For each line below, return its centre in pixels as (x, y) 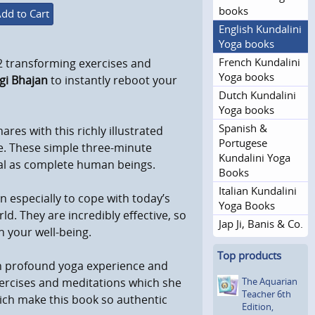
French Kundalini (259, 62)
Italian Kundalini (258, 190)
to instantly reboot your (112, 81)
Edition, (258, 306)
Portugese (243, 142)
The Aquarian (270, 281)
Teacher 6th (266, 294)
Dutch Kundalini (257, 95)
